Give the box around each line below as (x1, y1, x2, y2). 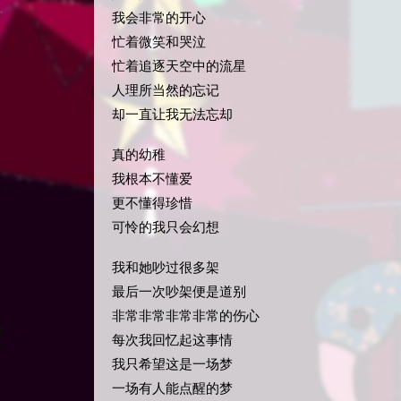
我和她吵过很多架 (112, 260, 219, 276)
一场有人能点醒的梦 (112, 380, 233, 397)
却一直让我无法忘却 (112, 107, 233, 123)
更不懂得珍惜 (112, 195, 192, 211)
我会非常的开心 (112, 10, 206, 26)
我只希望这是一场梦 (112, 356, 233, 372)
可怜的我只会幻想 (112, 219, 219, 235)
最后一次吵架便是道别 (112, 284, 246, 300)
